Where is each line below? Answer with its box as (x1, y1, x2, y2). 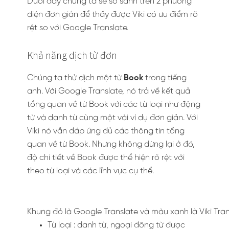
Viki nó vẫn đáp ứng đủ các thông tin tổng (27, 127, 185, 135)
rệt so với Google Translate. (27, 24, 128, 32)
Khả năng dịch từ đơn (27, 49, 117, 61)
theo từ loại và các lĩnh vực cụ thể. (27, 167, 154, 175)
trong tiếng (143, 74, 187, 82)
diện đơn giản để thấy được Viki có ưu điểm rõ (27, 10, 198, 19)
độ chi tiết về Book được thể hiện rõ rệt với (27, 153, 185, 162)
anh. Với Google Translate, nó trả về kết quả (27, 87, 190, 96)
